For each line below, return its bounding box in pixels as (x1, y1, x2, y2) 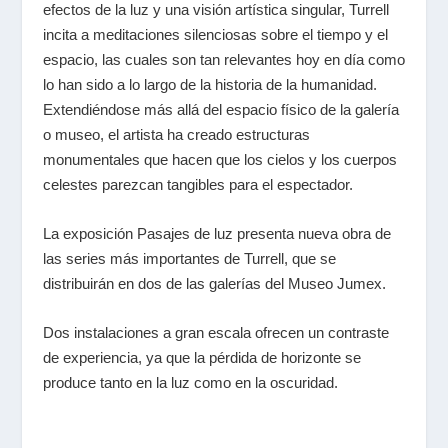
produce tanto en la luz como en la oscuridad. (42, 374, 338, 392)
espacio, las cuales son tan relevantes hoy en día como (42, 51, 405, 69)
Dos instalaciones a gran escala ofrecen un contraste (42, 324, 389, 342)
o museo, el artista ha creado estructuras (42, 126, 310, 144)
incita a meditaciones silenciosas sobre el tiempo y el (42, 26, 388, 44)
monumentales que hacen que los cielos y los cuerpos (42, 151, 397, 169)
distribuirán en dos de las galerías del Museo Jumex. (42, 275, 390, 293)
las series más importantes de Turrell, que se (42, 250, 336, 268)
